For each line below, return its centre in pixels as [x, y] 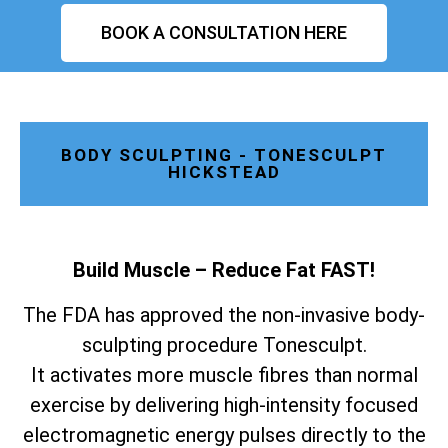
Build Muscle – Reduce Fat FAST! [224, 270]
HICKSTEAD [224, 172]
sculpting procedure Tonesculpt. [224, 344]
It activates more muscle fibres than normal [224, 374]
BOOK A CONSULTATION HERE [224, 33]
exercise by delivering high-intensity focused [224, 404]
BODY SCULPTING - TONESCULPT [224, 155]
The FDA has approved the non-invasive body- [224, 314]
